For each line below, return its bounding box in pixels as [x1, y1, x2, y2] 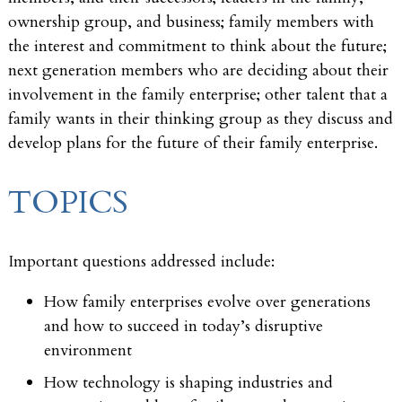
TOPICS [8, 179, 128, 224]
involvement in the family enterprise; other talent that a [8, 83, 388, 107]
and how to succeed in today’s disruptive [44, 314, 323, 337]
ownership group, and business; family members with [8, 11, 374, 34]
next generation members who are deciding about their [8, 59, 389, 83]
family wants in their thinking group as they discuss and [8, 108, 393, 131]
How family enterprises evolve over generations [44, 290, 371, 313]
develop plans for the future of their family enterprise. [8, 132, 378, 155]
